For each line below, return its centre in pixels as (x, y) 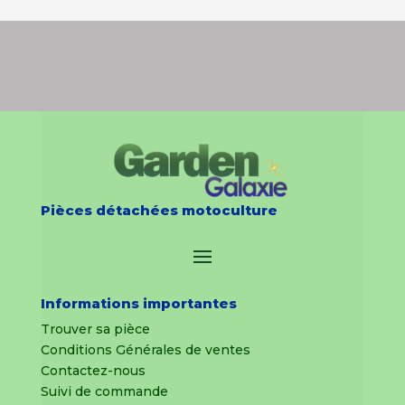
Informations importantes (138, 304)
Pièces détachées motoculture (159, 211)
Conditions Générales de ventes (145, 350)
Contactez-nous (93, 371)
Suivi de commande (104, 392)
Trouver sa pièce (95, 330)
